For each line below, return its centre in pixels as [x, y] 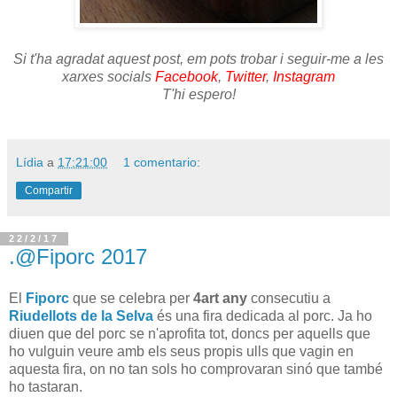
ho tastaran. [46, 387]
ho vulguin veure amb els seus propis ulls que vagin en [181, 352]
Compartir [49, 190]
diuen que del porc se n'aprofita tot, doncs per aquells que [190, 334]
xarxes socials [109, 76]
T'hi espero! [198, 94]
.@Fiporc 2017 [78, 256]
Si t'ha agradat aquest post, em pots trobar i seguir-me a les [198, 58]
